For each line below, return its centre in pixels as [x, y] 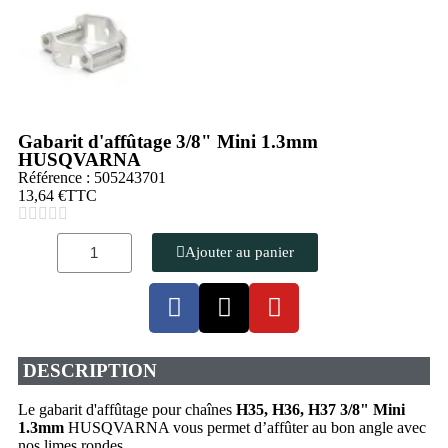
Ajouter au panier [239, 252]
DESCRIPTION [90, 370]
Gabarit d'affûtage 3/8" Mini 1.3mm [168, 141]
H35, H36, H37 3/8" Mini [320, 409]
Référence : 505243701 [92, 177]
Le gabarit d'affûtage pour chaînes [127, 409]
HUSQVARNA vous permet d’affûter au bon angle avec [245, 427]
